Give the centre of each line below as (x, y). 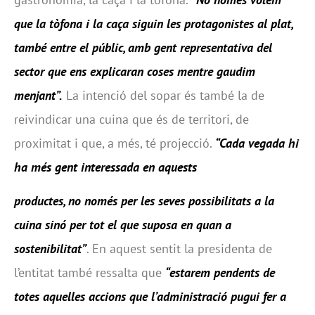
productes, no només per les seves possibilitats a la (144, 201)
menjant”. (38, 95)
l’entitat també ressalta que (90, 273)
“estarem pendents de (220, 273)
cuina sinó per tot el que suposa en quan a (123, 225)
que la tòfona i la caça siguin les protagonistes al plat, (153, 24)
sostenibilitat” (50, 249)
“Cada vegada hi (257, 143)
